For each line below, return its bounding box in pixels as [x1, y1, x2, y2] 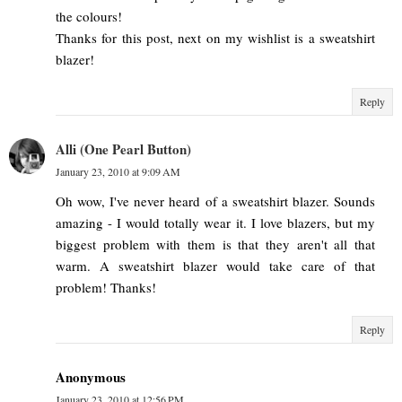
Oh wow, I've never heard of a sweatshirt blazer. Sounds [56, 191, 375, 210]
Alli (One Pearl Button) [56, 138, 191, 159]
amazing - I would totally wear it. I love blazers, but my [56, 213, 375, 232]
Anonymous [56, 366, 126, 387]
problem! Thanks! [56, 277, 156, 296]
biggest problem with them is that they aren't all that [56, 234, 375, 253]
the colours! [56, 6, 122, 25]
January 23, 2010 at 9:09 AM [56, 163, 180, 179]
